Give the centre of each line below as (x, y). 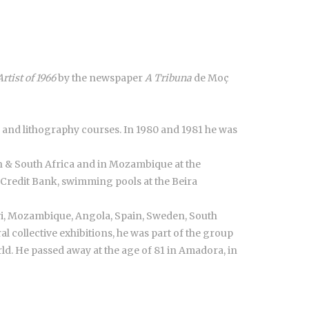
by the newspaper (100, 78)
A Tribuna (168, 78)
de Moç (210, 78)
